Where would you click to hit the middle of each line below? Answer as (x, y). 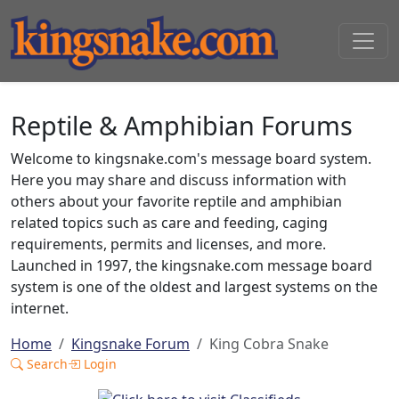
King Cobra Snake (269, 344)
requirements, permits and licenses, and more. (168, 244)
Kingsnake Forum (130, 344)
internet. (40, 308)
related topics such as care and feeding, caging (169, 223)
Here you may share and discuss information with (179, 180)
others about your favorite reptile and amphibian (176, 201)
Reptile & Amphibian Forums (182, 125)
